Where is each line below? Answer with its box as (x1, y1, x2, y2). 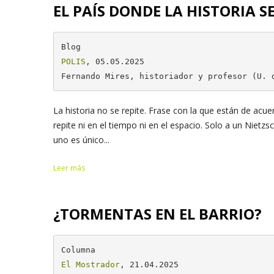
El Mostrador (61, 259, 120, 269)
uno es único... (53, 134, 109, 146)
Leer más (53, 163, 85, 174)
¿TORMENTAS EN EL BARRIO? (53, 204, 262, 224)
